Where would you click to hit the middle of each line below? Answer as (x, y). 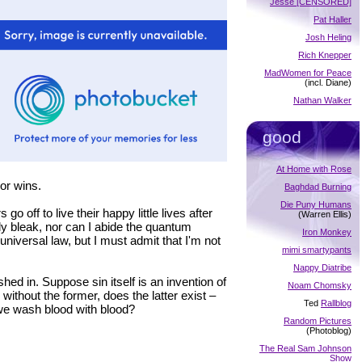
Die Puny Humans (316, 204)
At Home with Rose (314, 168)
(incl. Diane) (328, 82)
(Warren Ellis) (325, 214)
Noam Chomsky (320, 285)
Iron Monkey (327, 232)
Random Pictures (318, 320)
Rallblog (336, 303)
